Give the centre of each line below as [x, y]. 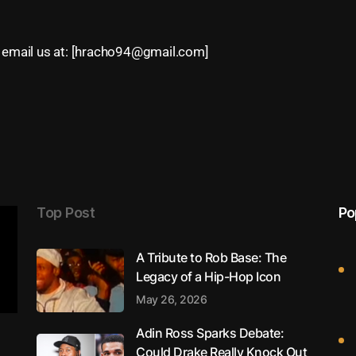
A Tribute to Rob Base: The [211, 257]
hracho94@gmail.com [140, 52]
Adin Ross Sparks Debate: [210, 333]
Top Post [66, 213]
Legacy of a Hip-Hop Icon [208, 277]
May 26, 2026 [171, 299]
